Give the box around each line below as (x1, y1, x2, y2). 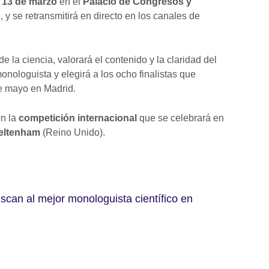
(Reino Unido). (40, 127, 105, 138)
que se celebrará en (137, 113, 224, 124)
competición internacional (19, 113, 137, 124)
